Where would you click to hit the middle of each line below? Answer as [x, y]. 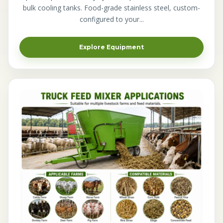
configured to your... [111, 19]
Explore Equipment [111, 47]
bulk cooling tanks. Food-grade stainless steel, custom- [111, 7]
